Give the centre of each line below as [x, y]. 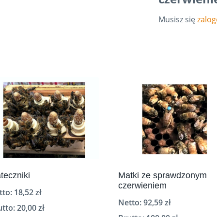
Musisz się [178, 19]
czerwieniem [142, 185]
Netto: [131, 202]
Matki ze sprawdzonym [163, 175]
